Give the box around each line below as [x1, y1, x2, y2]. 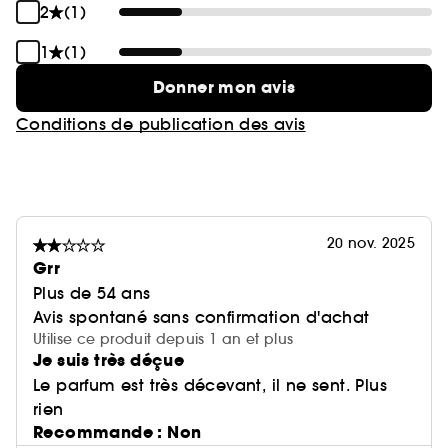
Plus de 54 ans [33, 283, 151, 303]
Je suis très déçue [33, 349, 185, 372]
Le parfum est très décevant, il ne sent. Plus [33, 375, 387, 395]
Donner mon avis [152, 76, 296, 99]
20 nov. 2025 [326, 234, 415, 252]
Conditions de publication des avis [16, 114, 306, 134]
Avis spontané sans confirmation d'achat [33, 307, 370, 327]
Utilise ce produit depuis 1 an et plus [33, 330, 294, 348]
